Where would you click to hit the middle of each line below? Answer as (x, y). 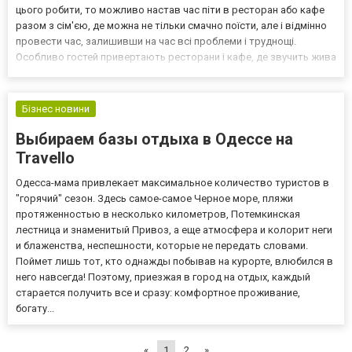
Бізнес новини (56, 108)
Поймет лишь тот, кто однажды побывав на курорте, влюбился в (174, 261)
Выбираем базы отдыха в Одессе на (154, 139)
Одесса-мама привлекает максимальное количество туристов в (172, 182)
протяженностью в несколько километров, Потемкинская (158, 214)
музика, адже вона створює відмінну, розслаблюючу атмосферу (173, 72)
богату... (35, 308)
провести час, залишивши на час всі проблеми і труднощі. (156, 41)
